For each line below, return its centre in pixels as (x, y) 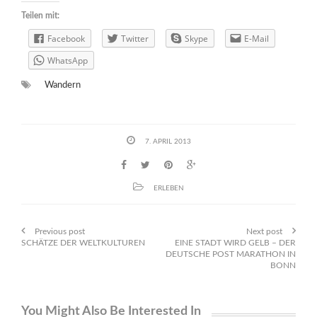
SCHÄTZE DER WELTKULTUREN (83, 243)
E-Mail (257, 39)
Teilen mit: (40, 16)
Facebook (66, 39)
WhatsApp (68, 61)
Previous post (60, 232)
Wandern (63, 86)
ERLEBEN (169, 189)
